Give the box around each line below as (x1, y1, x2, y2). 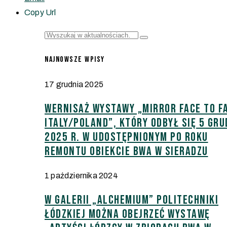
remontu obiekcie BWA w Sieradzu (45, 144, 208, 159)
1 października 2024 (45, 171, 118, 180)
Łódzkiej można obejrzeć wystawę (45, 207, 210, 222)
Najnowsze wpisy (45, 55, 105, 65)
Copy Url (24, 8, 56, 17)
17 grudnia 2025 (45, 80, 103, 89)
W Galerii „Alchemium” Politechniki (45, 193, 218, 208)
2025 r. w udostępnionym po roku (45, 130, 208, 145)
